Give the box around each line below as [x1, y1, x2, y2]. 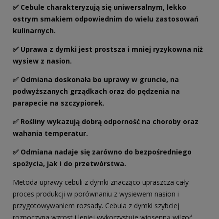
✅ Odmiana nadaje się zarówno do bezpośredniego [13, 147, 192, 157]
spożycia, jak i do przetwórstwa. [13, 159, 126, 169]
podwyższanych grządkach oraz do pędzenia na [13, 87, 180, 96]
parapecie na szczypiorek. [13, 98, 105, 108]
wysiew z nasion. [13, 56, 72, 66]
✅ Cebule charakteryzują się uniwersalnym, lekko [13, 2, 186, 12]
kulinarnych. [13, 26, 56, 36]
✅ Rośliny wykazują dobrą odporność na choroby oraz [13, 117, 198, 127]
